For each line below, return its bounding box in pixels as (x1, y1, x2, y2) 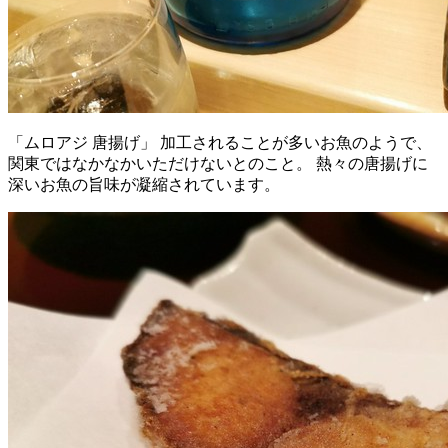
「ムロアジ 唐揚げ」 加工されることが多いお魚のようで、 (8, 133, 432, 151)
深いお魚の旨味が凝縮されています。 (8, 175, 280, 193)
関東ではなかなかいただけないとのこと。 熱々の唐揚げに (8, 154, 428, 172)
